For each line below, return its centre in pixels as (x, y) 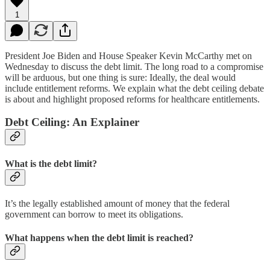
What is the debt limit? (51, 163)
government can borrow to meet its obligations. (94, 214)
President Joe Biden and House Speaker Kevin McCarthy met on (128, 55)
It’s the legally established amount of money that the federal (117, 203)
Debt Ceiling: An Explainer (72, 122)
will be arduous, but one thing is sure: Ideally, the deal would (120, 77)
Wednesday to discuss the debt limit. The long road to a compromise (134, 66)
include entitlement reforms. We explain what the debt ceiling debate (134, 88)
